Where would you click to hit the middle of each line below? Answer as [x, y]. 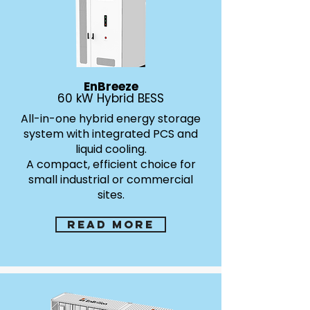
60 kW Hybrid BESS [111, 98]
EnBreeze [111, 86]
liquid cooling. [111, 149]
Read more [111, 224]
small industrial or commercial [111, 180]
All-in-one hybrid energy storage [111, 119]
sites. [111, 195]
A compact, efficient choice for [111, 164]
